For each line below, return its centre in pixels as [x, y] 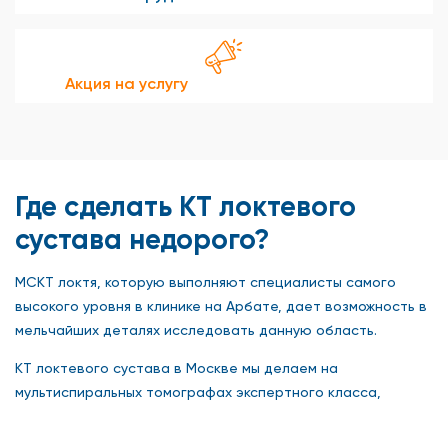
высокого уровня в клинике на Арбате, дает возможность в [221, 305]
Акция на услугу [126, 83]
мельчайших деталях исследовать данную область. [196, 329]
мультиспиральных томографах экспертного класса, [198, 391]
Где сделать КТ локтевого [185, 206]
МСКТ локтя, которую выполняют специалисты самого [205, 281]
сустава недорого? [142, 239]
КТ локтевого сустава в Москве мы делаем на [176, 367]
